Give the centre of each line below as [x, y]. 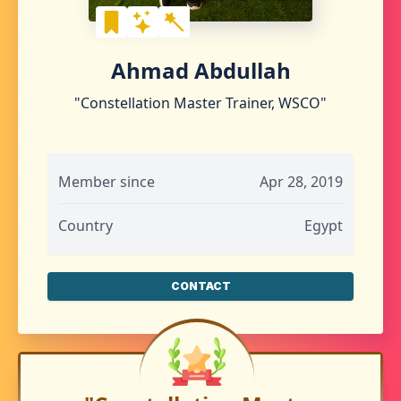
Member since [107, 182]
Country [85, 226]
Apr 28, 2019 [301, 182]
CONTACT [200, 286]
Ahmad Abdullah [200, 70]
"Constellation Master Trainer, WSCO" [200, 103]
